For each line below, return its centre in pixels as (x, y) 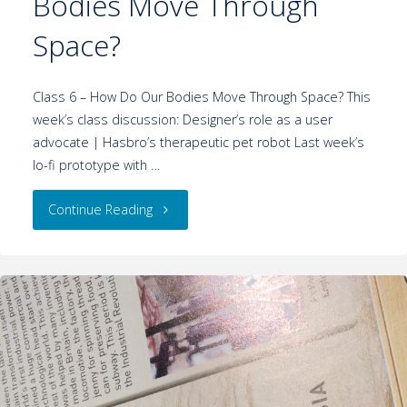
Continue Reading (101, 209)
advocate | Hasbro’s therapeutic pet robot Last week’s (198, 143)
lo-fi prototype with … (96, 165)
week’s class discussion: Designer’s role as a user (182, 120)
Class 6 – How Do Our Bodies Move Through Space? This (201, 97)
